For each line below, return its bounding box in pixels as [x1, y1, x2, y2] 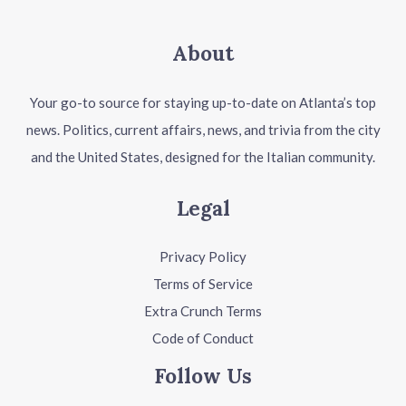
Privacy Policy [159, 248, 246, 266]
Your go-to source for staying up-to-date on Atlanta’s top [30, 93, 376, 111]
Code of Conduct [152, 330, 254, 347]
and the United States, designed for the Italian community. [31, 148, 375, 165]
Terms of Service [153, 275, 253, 293]
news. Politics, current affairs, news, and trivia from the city [25, 121, 381, 138]
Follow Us [154, 362, 252, 390]
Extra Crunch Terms [144, 303, 262, 320]
